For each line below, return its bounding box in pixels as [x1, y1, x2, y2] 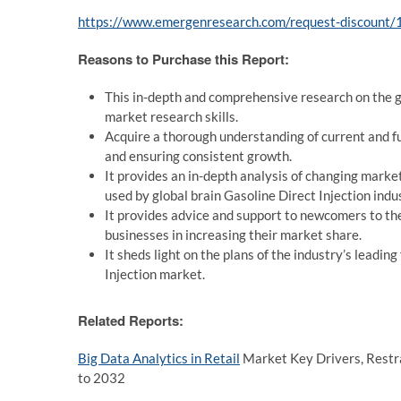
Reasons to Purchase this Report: [78, 49, 289, 69]
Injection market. [105, 266, 205, 282]
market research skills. [105, 108, 238, 124]
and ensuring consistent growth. [105, 148, 292, 164]
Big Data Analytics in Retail [78, 350, 240, 366]
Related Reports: [78, 311, 183, 330]
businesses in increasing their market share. [105, 226, 362, 243]
